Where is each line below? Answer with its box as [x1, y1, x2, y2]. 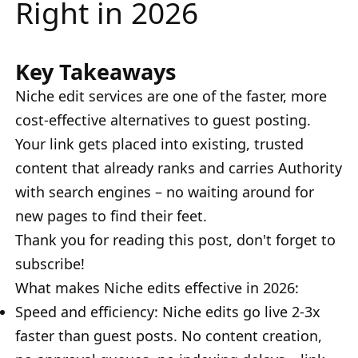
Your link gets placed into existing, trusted [15, 133, 304, 153]
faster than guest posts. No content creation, [15, 325, 322, 345]
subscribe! [15, 253, 85, 273]
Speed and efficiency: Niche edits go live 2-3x [15, 301, 320, 321]
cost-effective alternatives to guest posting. [15, 109, 311, 129]
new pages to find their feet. [15, 205, 207, 225]
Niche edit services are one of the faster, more [15, 86, 327, 105]
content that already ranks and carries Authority [15, 157, 342, 177]
